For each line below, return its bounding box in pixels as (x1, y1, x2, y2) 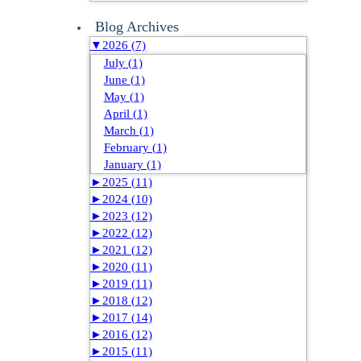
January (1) (103, 158, 161, 172)
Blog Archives (94, 19, 179, 35)
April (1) (103, 107, 147, 121)
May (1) (103, 90, 144, 104)
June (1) (103, 73, 145, 87)
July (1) (103, 56, 143, 70)
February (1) (103, 141, 167, 155)
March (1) (103, 124, 154, 138)
